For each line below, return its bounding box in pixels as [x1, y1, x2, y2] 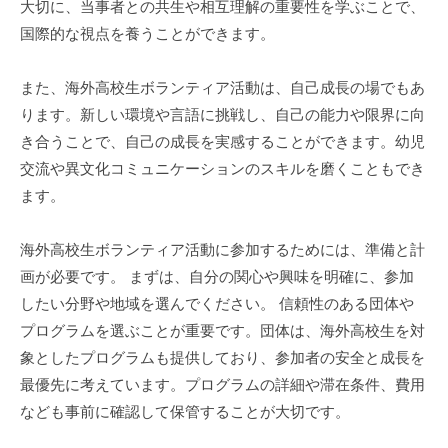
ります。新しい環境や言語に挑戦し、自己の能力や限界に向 [20, 105, 425, 123]
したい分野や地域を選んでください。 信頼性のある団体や [20, 294, 414, 312]
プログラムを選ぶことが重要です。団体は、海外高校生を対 [20, 321, 425, 339]
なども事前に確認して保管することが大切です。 [20, 402, 350, 420]
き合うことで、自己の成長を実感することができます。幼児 [20, 132, 425, 150]
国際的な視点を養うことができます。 [20, 24, 275, 42]
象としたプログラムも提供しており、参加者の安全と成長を [20, 348, 425, 366]
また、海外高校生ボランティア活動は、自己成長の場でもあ [20, 78, 425, 96]
